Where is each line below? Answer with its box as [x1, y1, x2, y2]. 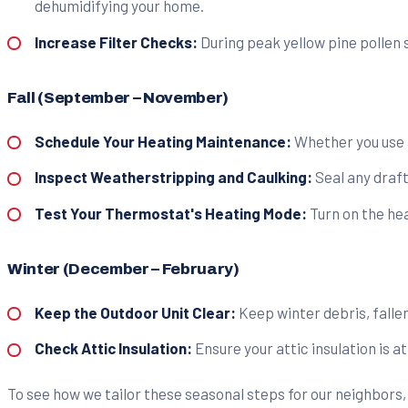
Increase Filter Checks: [34, 32, 198, 51]
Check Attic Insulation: [34, 339, 192, 358]
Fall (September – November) [7, 88, 229, 107]
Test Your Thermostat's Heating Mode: [34, 203, 307, 222]
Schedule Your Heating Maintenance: [34, 131, 291, 150]
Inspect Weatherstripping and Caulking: [34, 168, 312, 187]
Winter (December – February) [7, 260, 240, 278]
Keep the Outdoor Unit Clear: [34, 302, 236, 321]
